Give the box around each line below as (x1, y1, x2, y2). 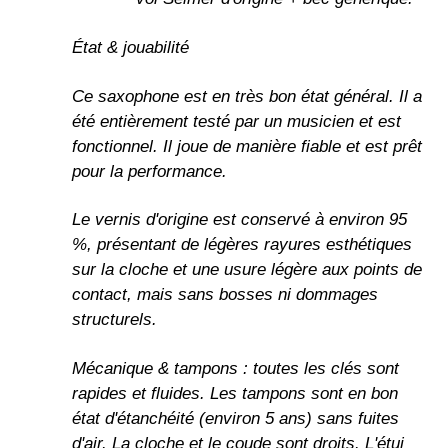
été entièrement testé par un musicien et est (72, 111, 401, 131)
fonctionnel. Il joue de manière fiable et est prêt (72, 136, 422, 156)
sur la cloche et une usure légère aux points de (72, 260, 422, 280)
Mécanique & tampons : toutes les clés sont (72, 359, 399, 379)
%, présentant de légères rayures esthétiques (72, 235, 412, 255)
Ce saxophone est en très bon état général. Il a (72, 86, 422, 106)
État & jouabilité (72, 37, 189, 57)
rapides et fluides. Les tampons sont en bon (72, 384, 398, 404)
